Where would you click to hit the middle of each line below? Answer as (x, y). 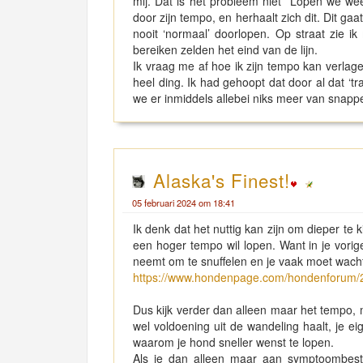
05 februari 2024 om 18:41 (184, 203)
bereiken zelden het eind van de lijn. (227, 49)
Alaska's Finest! (222, 180)
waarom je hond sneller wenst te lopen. (233, 342)
